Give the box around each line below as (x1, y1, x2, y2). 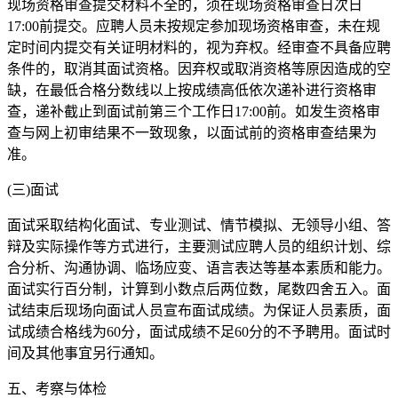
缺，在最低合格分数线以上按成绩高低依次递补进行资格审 (7, 82, 377, 98)
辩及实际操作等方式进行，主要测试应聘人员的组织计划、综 (7, 238, 391, 254)
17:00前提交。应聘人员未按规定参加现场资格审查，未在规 (7, 18, 380, 34)
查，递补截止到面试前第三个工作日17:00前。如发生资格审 (7, 103, 380, 119)
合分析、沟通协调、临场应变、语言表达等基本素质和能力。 (7, 259, 391, 275)
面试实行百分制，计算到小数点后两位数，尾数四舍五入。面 (7, 281, 391, 297)
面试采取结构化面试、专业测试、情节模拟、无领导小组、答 (7, 217, 391, 233)
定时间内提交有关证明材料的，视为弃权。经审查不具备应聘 (7, 39, 391, 55)
